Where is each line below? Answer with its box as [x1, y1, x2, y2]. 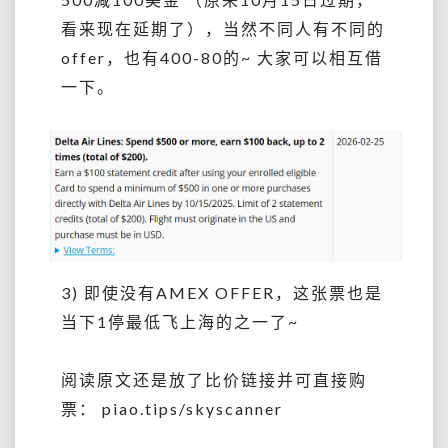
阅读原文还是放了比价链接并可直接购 [61, 369, 367, 389]
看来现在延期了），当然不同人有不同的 [61, 18, 385, 38]
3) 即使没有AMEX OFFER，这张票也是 [61, 282, 383, 302]
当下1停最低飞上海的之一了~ [61, 311, 299, 331]
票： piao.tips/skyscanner [61, 398, 283, 418]
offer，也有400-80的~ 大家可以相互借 [61, 47, 383, 67]
